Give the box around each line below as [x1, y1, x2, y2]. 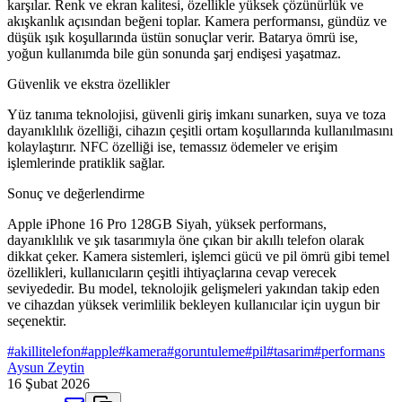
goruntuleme [174, 344, 245, 360]
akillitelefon [14, 344, 81, 360]
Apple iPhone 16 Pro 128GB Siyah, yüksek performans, [7, 216, 327, 232]
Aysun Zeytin [7, 360, 84, 376]
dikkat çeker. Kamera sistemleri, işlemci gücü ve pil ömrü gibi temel [7, 249, 389, 265]
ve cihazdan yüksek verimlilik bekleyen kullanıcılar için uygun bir [7, 297, 380, 313]
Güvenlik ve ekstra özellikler [7, 76, 170, 92]
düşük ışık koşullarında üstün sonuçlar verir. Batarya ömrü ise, [7, 30, 358, 46]
